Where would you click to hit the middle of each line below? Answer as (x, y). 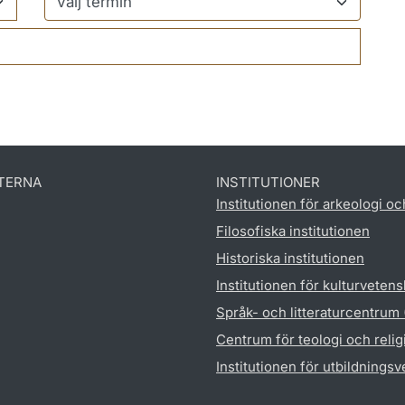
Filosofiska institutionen (293, 231)
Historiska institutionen (290, 258)
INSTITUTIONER (268, 182)
